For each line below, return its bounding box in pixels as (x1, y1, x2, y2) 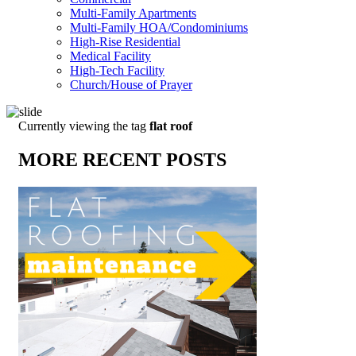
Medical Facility (70, 49, 151, 63)
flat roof (149, 119, 192, 133)
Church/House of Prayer (70, 78, 192, 91)
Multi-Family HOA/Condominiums (70, 21, 248, 34)
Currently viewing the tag (18, 119, 149, 133)
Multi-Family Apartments (70, 6, 196, 20)
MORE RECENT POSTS (18, 149, 226, 170)
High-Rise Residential (70, 35, 180, 48)
